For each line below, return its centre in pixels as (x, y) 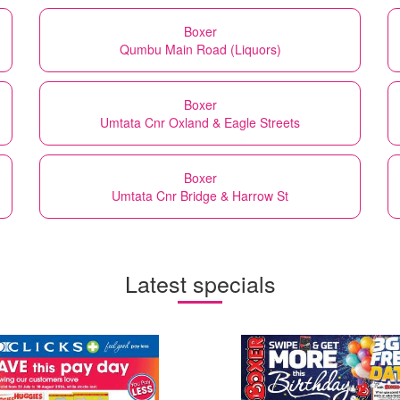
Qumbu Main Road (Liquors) (200, 49)
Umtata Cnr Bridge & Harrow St (200, 195)
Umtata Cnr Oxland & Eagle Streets (200, 122)
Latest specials (200, 283)
